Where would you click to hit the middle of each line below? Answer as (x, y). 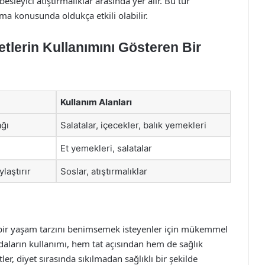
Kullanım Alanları (96, 102)
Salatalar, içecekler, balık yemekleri (133, 125)
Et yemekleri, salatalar (106, 148)
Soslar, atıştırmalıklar (104, 171)
